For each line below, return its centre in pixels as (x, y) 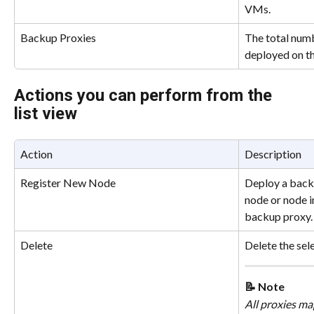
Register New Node (68, 182)
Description (273, 153)
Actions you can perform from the (145, 95)
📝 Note (265, 287)
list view (46, 113)
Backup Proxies (58, 37)
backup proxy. (279, 216)
